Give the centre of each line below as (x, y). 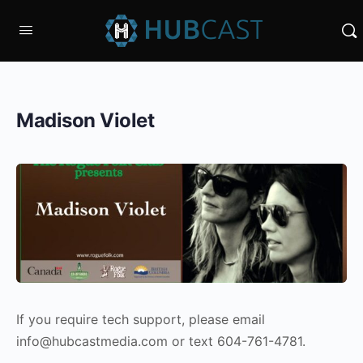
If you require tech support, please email (141, 319)
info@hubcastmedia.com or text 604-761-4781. (163, 341)
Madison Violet (85, 120)
